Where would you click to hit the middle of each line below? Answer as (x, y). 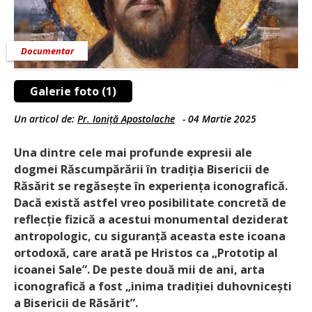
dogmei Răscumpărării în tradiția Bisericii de (142, 169)
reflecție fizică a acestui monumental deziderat (151, 219)
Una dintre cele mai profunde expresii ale (133, 152)
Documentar (47, 50)
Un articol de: (46, 118)
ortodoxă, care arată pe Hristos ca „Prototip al (146, 252)
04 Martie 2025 (222, 118)
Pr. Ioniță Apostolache (126, 118)
